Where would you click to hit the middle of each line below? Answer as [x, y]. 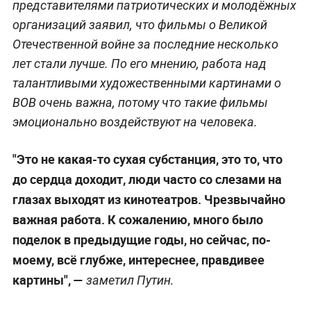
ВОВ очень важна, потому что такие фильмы [140, 102]
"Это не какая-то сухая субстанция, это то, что [147, 159]
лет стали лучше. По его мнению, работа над [139, 63]
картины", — [48, 279]
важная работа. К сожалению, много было [137, 219]
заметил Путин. [128, 280]
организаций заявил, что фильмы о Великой [140, 24]
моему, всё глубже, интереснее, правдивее [138, 259]
